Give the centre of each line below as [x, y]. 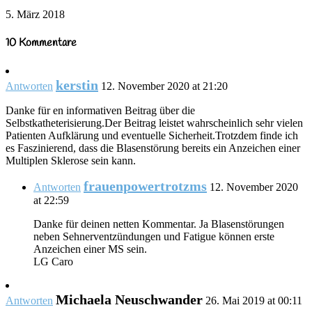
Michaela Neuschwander [129, 300]
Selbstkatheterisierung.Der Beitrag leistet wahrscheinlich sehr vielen [154, 123]
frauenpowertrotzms [145, 186]
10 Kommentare [41, 42]
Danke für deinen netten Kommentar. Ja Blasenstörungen [159, 224]
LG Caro [53, 262]
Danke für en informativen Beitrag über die [100, 111]
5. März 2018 [35, 14]
